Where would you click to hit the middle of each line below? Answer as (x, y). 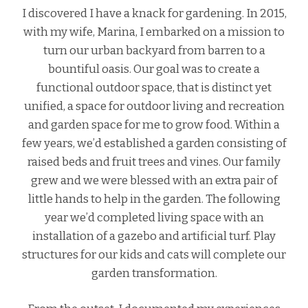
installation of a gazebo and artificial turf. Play (154, 235)
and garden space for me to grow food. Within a (154, 124)
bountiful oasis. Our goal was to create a (154, 68)
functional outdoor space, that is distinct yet (154, 87)
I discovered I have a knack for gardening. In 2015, (154, 13)
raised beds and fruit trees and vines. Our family (154, 161)
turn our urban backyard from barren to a (154, 50)
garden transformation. (154, 273)
